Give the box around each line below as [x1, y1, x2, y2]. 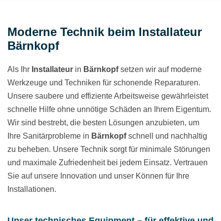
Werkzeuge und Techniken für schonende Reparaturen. [7, 78, 200, 87]
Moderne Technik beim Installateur [7, 25, 202, 39]
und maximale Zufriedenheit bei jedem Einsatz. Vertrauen [7, 158, 208, 167]
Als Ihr [7, 65, 32, 74]
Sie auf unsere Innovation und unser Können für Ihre [7, 172, 189, 181]
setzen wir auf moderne [118, 65, 202, 74]
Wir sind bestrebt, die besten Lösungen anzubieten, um [7, 118, 199, 127]
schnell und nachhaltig [126, 132, 207, 141]
